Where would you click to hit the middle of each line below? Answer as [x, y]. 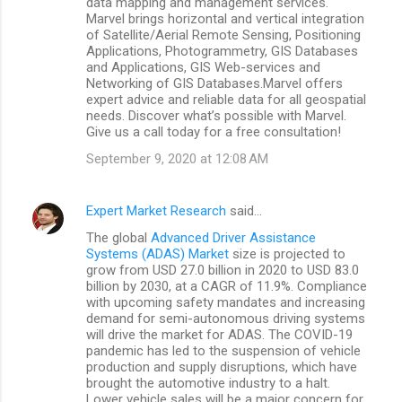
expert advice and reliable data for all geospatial [226, 99]
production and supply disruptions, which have [222, 367]
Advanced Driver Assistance [233, 237]
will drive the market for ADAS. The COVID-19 [219, 334]
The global [118, 237]
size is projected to [287, 253]
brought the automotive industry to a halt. [208, 383]
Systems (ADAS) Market [157, 253]
